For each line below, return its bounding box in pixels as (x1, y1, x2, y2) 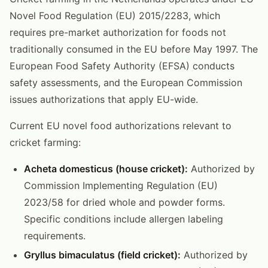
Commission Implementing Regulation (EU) (24, 179, 218, 191)
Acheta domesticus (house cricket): (24, 162, 188, 175)
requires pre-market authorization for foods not (10, 26, 226, 38)
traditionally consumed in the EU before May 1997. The (10, 42, 258, 55)
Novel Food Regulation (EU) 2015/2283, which (10, 9, 220, 22)
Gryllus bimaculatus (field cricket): (24, 248, 181, 261)
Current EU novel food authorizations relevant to (10, 119, 232, 132)
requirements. (24, 229, 86, 242)
